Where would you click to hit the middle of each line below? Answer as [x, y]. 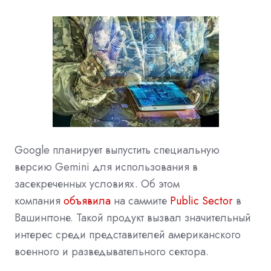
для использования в [145, 167]
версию [33, 167]
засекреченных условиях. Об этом [97, 184]
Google [32, 150]
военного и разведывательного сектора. [112, 251]
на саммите [140, 201]
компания [38, 201]
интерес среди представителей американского [128, 234]
